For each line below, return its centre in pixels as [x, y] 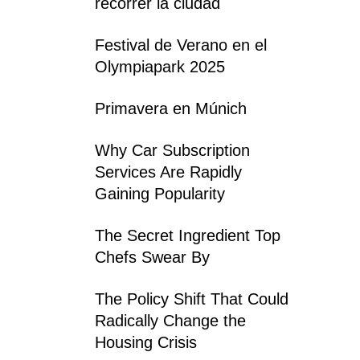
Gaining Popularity [160, 193]
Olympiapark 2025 [160, 66]
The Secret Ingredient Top [188, 235]
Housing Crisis [146, 342]
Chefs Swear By [152, 257]
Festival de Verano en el [181, 45]
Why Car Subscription [172, 150]
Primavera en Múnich [171, 108]
